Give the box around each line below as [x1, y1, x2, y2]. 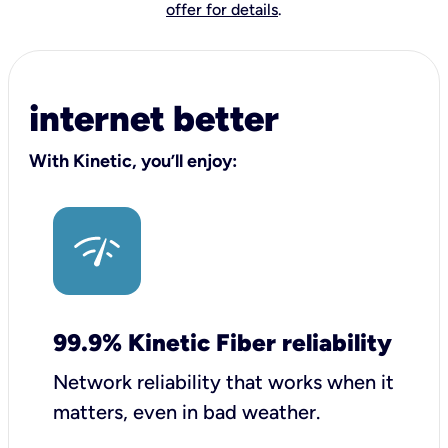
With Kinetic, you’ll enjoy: [29, 150, 237, 172]
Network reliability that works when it [53, 370, 394, 394]
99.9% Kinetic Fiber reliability [53, 328, 392, 357]
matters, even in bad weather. [53, 400, 320, 424]
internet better [29, 97, 279, 140]
